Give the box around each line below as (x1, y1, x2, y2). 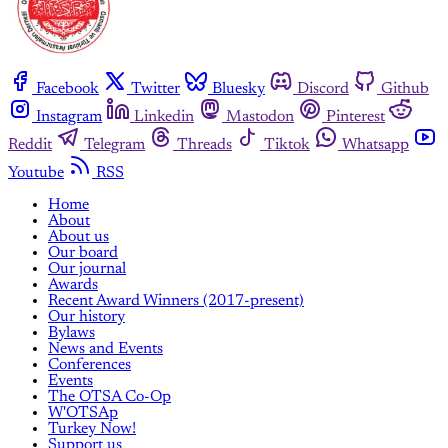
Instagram (36, 109, 102, 126)
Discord (297, 81, 349, 98)
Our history (48, 309, 125, 326)
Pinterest (326, 109, 385, 126)
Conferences (48, 357, 131, 374)
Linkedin (134, 109, 194, 126)
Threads (177, 137, 232, 154)
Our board (48, 245, 118, 262)
